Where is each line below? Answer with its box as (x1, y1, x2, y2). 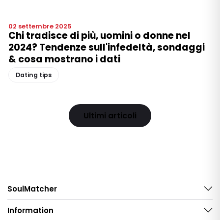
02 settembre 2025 (8, 21, 72, 31)
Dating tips (16, 70, 52, 79)
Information (7, 205, 54, 216)
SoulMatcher (7, 183, 57, 194)
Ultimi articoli (83, 110, 137, 121)
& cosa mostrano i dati (8, 52, 120, 66)
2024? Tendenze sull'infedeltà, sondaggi (8, 40, 205, 54)
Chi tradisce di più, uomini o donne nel (8, 28, 191, 42)
